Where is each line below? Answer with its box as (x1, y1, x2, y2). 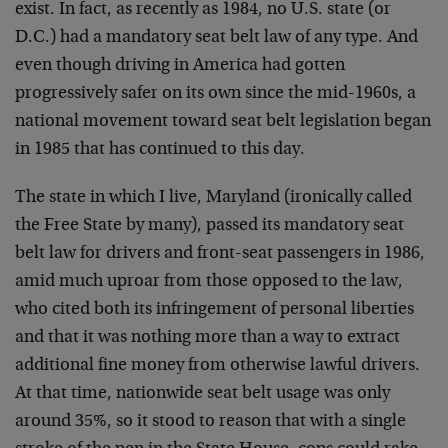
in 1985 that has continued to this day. (15, 141, 305, 159)
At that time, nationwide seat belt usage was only (15, 385, 390, 403)
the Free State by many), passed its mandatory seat (15, 217, 404, 235)
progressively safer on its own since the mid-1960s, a (15, 85, 416, 103)
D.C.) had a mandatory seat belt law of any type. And (15, 29, 418, 47)
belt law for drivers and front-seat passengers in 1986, (15, 245, 425, 263)
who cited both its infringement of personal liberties (15, 301, 414, 319)
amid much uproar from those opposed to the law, (15, 273, 403, 291)
